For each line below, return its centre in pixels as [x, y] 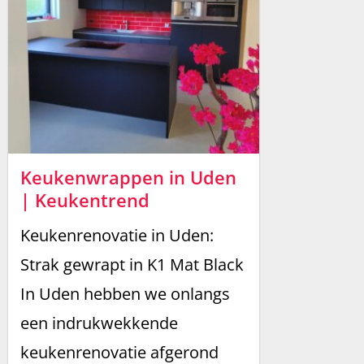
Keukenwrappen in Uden [128, 178]
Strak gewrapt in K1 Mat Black [132, 265]
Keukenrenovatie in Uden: [117, 236]
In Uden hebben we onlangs [125, 294]
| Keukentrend [85, 200]
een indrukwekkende [99, 323]
